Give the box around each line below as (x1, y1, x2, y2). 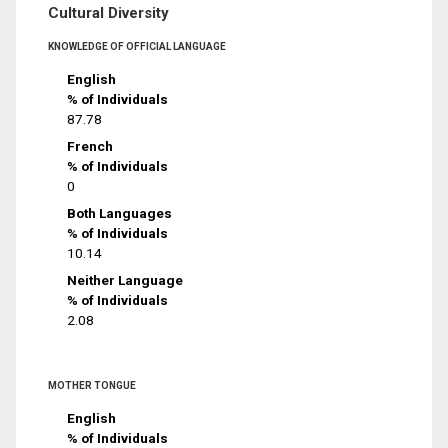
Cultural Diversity (48, 4, 169, 23)
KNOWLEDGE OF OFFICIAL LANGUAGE (48, 41, 226, 53)
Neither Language (67, 271, 184, 288)
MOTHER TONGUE (48, 379, 136, 391)
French (67, 137, 114, 154)
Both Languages (67, 204, 173, 221)
